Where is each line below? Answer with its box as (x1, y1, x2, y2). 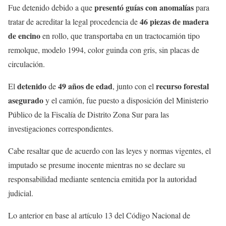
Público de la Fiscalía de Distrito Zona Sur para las (8, 109, 169, 120)
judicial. (8, 188, 33, 199)
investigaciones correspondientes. (8, 123, 114, 134)
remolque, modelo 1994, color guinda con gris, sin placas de (8, 44, 199, 55)
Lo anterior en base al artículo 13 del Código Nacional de (8, 210, 190, 221)
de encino (8, 30, 40, 42)
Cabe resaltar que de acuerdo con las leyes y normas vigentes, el (8, 145, 211, 156)
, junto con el (112, 81, 156, 92)
